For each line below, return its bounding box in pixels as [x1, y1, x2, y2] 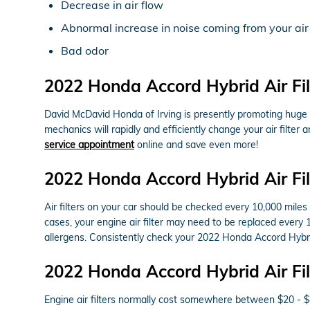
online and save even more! [134, 138, 258, 151]
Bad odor [61, 43, 109, 57]
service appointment [44, 138, 134, 151]
